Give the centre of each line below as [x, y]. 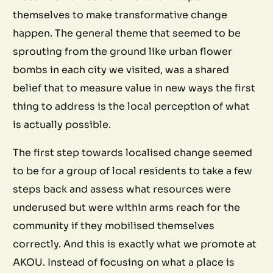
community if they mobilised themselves [114, 225]
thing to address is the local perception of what [132, 106]
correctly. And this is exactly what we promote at [135, 244]
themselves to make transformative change [120, 15]
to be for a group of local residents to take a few [133, 171]
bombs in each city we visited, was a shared [121, 69]
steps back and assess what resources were [122, 189]
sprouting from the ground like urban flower [123, 51]
